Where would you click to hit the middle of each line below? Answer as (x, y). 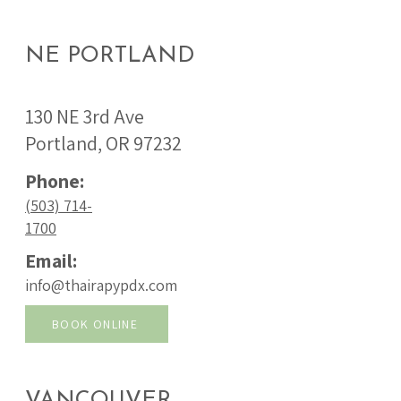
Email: (51, 260)
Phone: (55, 181)
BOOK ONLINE (95, 324)
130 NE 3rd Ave (85, 116)
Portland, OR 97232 (103, 143)
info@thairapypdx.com (101, 285)
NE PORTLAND (110, 56)
